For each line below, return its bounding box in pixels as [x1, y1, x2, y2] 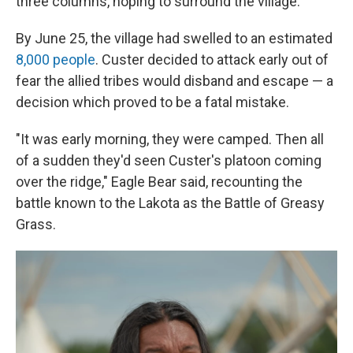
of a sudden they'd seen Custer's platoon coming [16, 152, 321, 169]
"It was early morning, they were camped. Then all [16, 131, 324, 147]
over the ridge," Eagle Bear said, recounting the [16, 173, 303, 190]
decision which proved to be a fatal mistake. [16, 94, 289, 110]
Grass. [16, 216, 56, 232]
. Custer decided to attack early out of [95, 51, 329, 68]
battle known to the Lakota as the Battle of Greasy [16, 195, 325, 211]
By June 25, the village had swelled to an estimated [16, 30, 333, 46]
